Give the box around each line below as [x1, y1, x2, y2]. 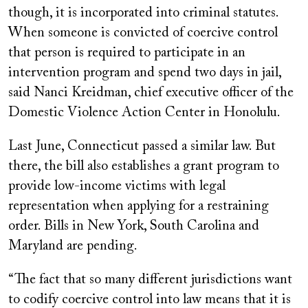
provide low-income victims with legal [8, 179, 225, 193]
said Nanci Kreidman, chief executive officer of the [8, 85, 294, 100]
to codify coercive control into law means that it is [8, 292, 291, 307]
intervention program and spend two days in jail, [8, 65, 281, 80]
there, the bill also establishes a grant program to [8, 159, 279, 173]
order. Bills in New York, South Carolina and [8, 219, 259, 233]
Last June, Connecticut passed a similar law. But [8, 139, 276, 153]
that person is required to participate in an [8, 45, 245, 60]
